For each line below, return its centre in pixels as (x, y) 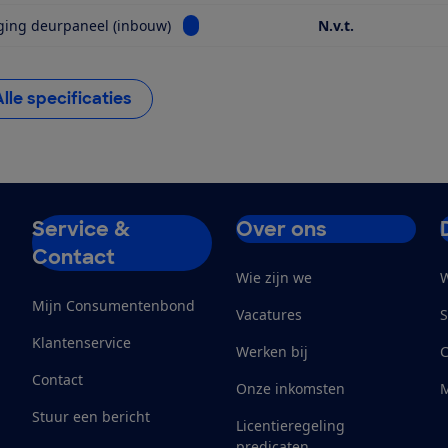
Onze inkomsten (290, 389)
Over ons (281, 229)
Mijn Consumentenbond (113, 306)
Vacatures (269, 315)
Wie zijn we (274, 278)
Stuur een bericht (91, 417)
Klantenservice (81, 343)
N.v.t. (336, 26)
